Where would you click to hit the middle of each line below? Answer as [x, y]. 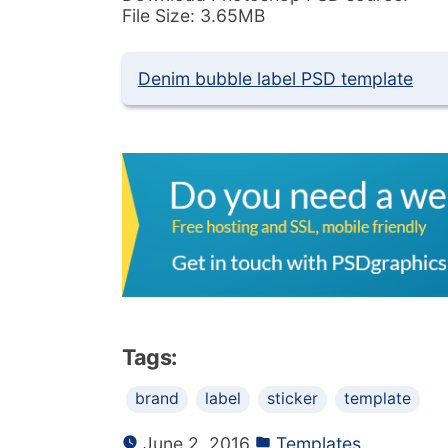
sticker [292, 398]
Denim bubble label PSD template [275, 79]
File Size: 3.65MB [193, 16]
